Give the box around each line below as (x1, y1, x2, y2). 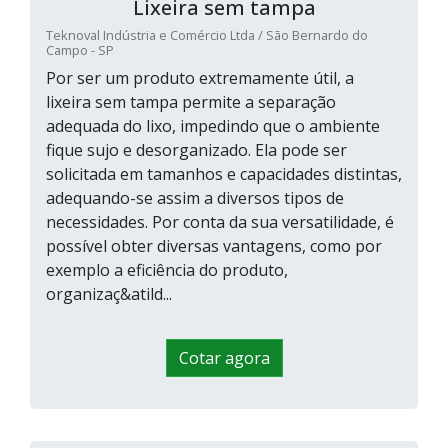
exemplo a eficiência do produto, (46, 259, 288, 282)
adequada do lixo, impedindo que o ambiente (46, 115, 380, 138)
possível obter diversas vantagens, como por (46, 235, 382, 258)
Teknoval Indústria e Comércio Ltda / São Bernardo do (46, 26, 368, 45)
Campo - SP (46, 41, 114, 60)
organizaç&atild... (46, 283, 172, 306)
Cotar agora (178, 347, 270, 370)
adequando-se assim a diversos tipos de (46, 187, 344, 210)
